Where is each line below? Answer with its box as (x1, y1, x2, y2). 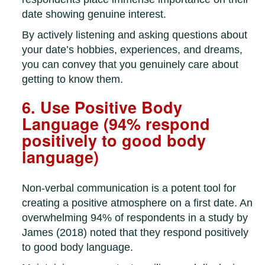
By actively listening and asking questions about (22, 29, 248, 41)
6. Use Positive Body (22, 96, 183, 119)
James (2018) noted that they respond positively (22, 227, 249, 239)
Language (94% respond (22, 112, 211, 135)
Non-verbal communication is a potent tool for (22, 182, 237, 195)
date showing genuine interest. (22, 8, 167, 21)
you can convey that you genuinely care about (22, 59, 239, 71)
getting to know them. (22, 73, 124, 86)
